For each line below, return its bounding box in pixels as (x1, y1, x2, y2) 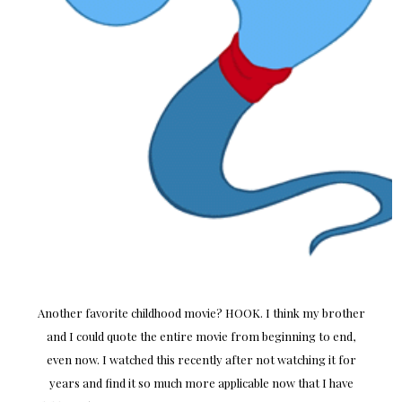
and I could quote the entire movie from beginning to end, (47, 328, 355, 345)
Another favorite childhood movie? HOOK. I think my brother (37, 305, 365, 321)
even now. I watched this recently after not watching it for (46, 352, 356, 368)
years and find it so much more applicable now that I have (48, 375, 354, 391)
